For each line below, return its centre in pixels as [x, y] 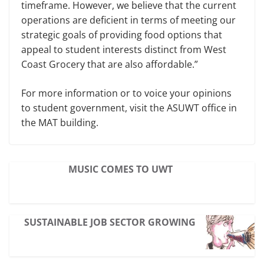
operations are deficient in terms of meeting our [128, 20]
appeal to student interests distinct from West [124, 49]
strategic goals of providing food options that [122, 35]
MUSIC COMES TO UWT [120, 169]
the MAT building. [60, 123]
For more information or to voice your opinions [126, 93]
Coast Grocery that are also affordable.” [110, 64]
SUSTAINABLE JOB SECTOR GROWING [110, 222]
